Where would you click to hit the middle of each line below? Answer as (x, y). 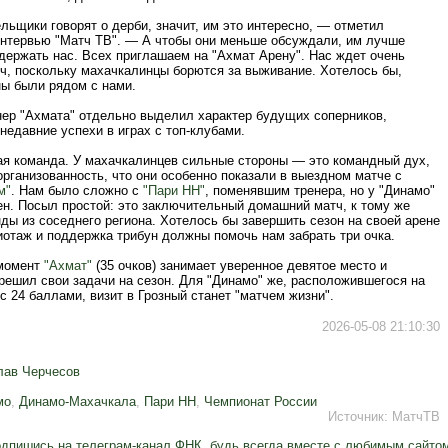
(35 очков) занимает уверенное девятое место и (239, 265)
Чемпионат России (260, 401)
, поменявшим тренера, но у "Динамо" (320, 190)
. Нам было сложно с (77, 190)
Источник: (360, 416)
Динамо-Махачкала (77, 401)
